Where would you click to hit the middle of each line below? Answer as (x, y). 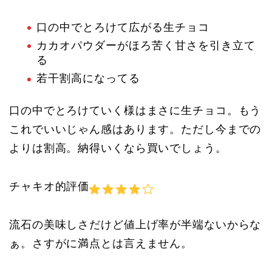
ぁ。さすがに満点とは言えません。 (101, 244)
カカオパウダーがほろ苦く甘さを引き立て (146, 45)
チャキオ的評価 (49, 187)
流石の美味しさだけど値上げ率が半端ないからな (135, 225)
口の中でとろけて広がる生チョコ (123, 27)
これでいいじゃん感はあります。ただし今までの (135, 130)
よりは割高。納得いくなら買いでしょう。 (118, 148)
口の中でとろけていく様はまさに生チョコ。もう (135, 111)
